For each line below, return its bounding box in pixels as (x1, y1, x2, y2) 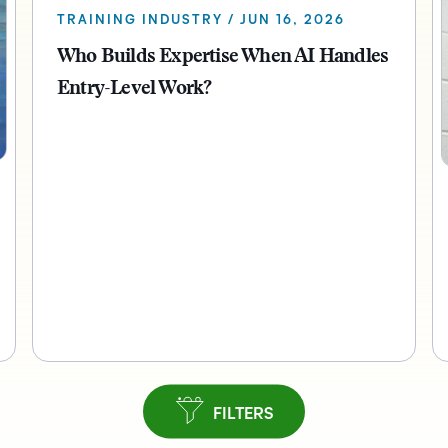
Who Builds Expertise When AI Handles (57, 46, 389, 67)
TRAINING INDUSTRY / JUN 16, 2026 (57, 12, 345, 27)
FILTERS (213, 405, 273, 424)
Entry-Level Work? (57, 78, 212, 99)
